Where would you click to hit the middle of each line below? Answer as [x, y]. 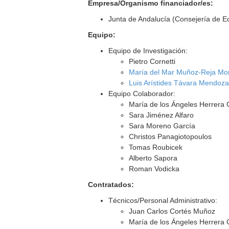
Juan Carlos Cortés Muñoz [172, 211]
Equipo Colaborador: [142, 94]
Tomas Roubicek [156, 147]
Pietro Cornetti [152, 61]
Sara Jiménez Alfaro [162, 115]
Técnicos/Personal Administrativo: [163, 200]
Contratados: [111, 185]
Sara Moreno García [162, 126]
